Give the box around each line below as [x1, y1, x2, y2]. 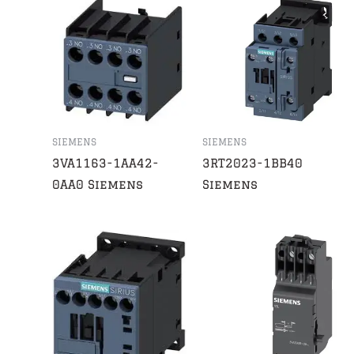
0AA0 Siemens [52, 178, 144, 192]
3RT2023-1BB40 [201, 156, 303, 171]
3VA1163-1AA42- [52, 156, 160, 171]
